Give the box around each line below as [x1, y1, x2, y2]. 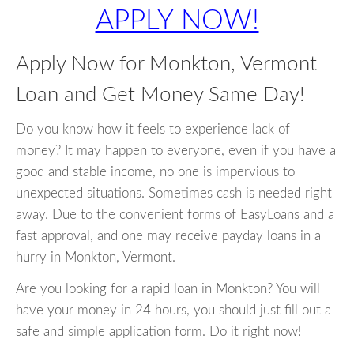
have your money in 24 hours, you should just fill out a [16, 303, 331, 318]
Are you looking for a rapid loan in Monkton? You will [16, 282, 320, 296]
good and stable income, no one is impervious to [16, 165, 295, 179]
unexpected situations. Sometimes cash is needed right [16, 186, 332, 201]
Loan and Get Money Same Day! [16, 85, 305, 105]
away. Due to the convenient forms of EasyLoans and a [16, 208, 334, 222]
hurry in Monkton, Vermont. [16, 250, 175, 265]
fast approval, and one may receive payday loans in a [16, 229, 321, 243]
